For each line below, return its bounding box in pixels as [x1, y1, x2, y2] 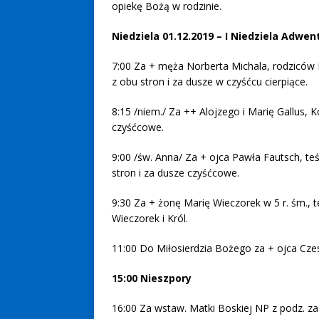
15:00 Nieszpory [112, 271, 192, 285]
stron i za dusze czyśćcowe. [112, 165, 239, 179]
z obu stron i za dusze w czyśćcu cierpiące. [112, 74, 308, 88]
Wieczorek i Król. [112, 211, 188, 225]
